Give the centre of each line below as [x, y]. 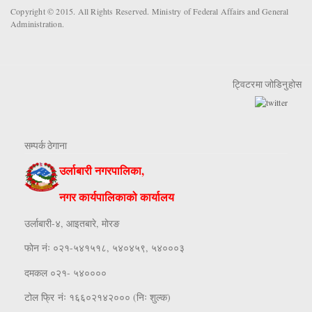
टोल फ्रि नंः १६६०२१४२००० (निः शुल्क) [97, 297]
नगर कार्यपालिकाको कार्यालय [117, 197]
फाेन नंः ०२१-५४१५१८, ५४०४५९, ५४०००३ [104, 248]
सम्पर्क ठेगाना [46, 146]
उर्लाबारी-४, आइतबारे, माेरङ [74, 223]
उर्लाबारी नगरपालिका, [102, 170]
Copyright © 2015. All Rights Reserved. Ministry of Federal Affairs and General [150, 11]
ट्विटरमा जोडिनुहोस [267, 85]
